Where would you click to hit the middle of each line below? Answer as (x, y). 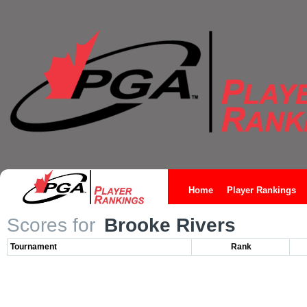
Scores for (51, 225)
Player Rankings (261, 190)
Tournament (34, 247)
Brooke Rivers (167, 225)
